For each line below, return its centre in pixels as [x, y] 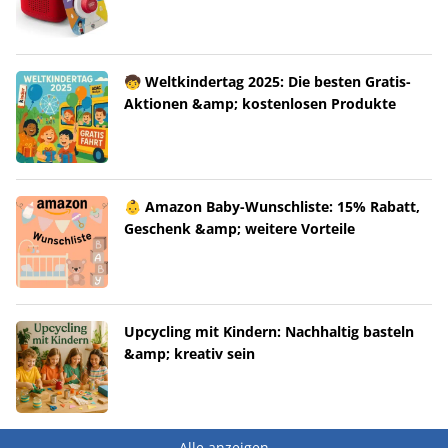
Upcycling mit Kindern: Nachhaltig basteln [269, 331]
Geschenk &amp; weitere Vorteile [239, 228]
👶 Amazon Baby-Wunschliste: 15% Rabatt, [272, 206]
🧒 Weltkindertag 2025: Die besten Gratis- [267, 81]
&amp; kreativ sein [189, 353]
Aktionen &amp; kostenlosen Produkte [260, 103]
